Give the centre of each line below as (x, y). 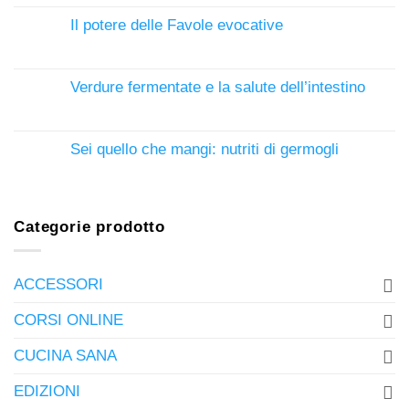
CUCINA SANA (65, 356)
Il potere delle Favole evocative (177, 25)
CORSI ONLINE (68, 320)
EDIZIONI (47, 391)
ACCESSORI (58, 284)
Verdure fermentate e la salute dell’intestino (218, 87)
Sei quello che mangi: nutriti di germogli (204, 149)
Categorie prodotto (90, 227)
